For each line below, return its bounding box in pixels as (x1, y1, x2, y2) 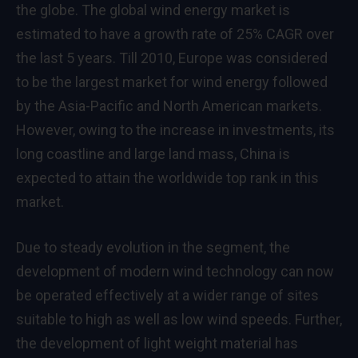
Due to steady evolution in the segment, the (16, 239, 290, 257)
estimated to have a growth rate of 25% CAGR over (16, 25, 334, 42)
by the (16, 97, 58, 114)
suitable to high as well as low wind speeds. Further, (16, 311, 342, 328)
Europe (178, 49, 223, 66)
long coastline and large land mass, (16, 145, 240, 162)
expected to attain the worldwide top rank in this (16, 169, 319, 186)
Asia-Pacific (58, 97, 133, 114)
